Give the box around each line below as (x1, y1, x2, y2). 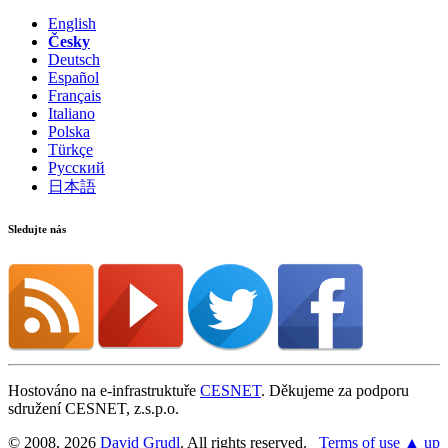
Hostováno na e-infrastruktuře (8, 381, 200, 399)
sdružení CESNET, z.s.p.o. (8, 399, 179, 417)
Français (48, 86, 101, 104)
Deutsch (48, 50, 100, 68)
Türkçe (48, 140, 93, 158)
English (48, 14, 96, 32)
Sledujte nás (8, 222, 66, 235)
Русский (48, 158, 105, 176)
